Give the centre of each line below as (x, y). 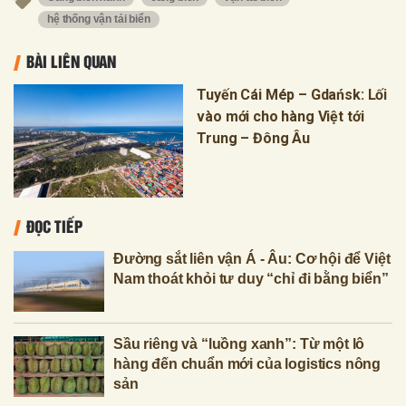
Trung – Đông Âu (253, 138)
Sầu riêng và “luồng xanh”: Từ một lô (239, 343)
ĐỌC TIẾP (54, 225)
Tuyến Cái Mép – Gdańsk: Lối (292, 94)
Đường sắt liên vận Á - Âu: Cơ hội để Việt (252, 258)
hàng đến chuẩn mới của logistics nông (247, 363)
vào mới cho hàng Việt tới (280, 116)
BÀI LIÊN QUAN (71, 60)
